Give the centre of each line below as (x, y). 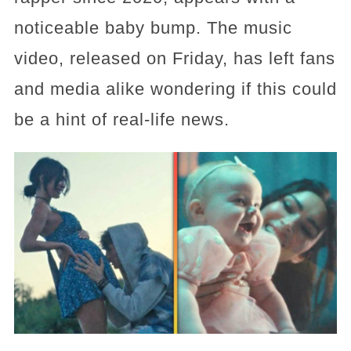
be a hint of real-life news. (121, 119)
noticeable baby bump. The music (153, 27)
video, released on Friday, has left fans (174, 58)
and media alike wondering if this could (175, 89)
